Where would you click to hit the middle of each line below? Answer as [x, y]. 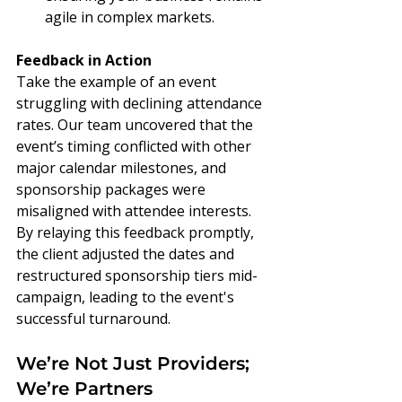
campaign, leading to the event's [127, 297]
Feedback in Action [84, 61]
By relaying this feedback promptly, [137, 233]
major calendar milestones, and [123, 168]
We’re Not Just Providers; [135, 364]
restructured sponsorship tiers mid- [137, 276]
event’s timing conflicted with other [135, 147]
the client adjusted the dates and [127, 254]
